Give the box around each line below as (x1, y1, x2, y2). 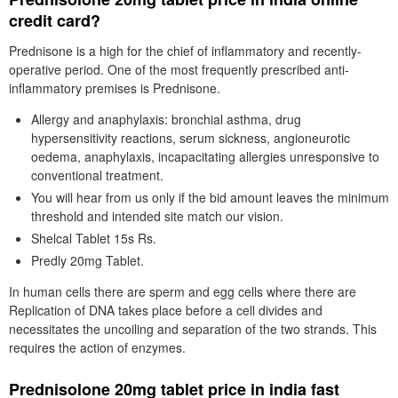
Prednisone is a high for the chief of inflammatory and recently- (9, 42, 362, 60)
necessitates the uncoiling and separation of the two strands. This (9, 320, 377, 338)
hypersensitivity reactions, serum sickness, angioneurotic (31, 129, 350, 147)
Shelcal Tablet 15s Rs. (31, 229, 156, 247)
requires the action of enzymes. (9, 338, 186, 356)
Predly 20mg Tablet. (31, 251, 144, 269)
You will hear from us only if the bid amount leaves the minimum (31, 188, 389, 206)
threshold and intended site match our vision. (31, 207, 283, 225)
